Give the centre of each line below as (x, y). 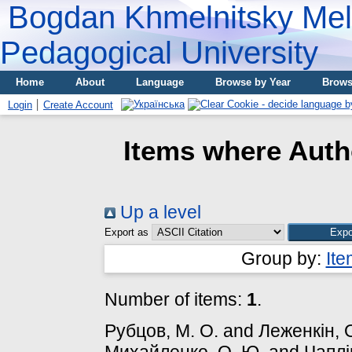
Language (160, 82)
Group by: (283, 258)
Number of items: (176, 299)
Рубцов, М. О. (161, 330)
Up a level (158, 212)
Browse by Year (253, 82)
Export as (126, 232)
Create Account (78, 105)
